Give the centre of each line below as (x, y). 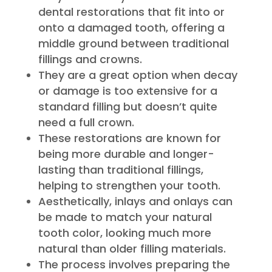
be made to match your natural (125, 217)
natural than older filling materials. (132, 248)
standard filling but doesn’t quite (127, 106)
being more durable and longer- (126, 154)
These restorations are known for (129, 138)
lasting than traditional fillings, (121, 169)
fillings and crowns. (90, 59)
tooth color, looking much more (124, 233)
